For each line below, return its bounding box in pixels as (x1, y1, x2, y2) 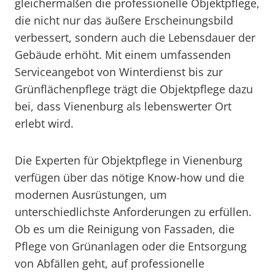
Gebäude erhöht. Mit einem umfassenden (15, 47, 231, 62)
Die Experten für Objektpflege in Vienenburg (15, 153, 242, 168)
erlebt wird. (15, 116, 74, 131)
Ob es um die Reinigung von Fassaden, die (15, 222, 234, 236)
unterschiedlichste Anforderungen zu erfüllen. (15, 204, 252, 219)
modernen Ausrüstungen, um (15, 187, 167, 202)
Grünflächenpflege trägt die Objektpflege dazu (15, 82, 253, 96)
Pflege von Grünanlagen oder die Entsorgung (15, 239, 247, 254)
